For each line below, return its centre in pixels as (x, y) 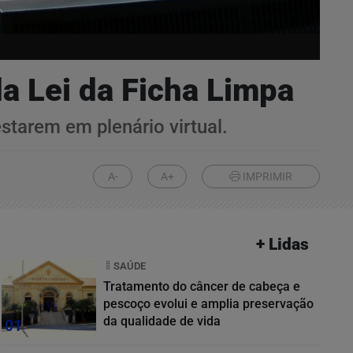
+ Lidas (283, 244)
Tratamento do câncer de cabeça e (202, 286)
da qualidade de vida (162, 321)
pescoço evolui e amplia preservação (208, 303)
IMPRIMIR (266, 177)
